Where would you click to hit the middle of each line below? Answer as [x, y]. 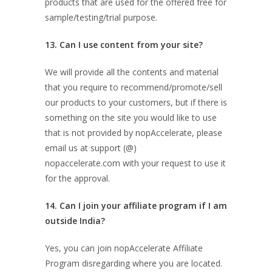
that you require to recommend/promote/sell [134, 87]
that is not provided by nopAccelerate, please [134, 133]
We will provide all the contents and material [132, 72]
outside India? [75, 221]
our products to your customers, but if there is [136, 102]
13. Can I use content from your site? [124, 45]
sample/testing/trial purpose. [101, 17]
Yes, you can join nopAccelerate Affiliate [124, 248]
